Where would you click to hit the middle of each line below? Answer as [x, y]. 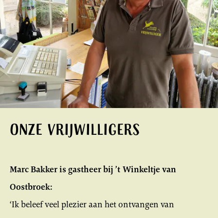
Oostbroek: [31, 187]
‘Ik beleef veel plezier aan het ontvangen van [92, 205]
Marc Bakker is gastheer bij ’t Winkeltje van [93, 170]
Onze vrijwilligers [75, 131]
